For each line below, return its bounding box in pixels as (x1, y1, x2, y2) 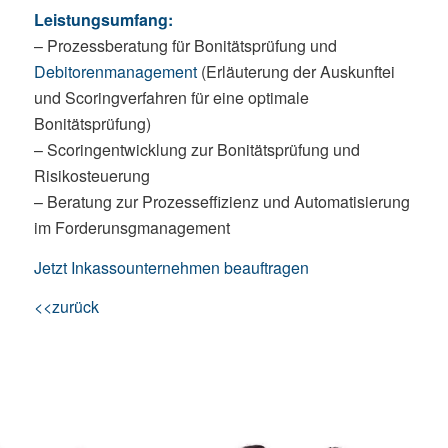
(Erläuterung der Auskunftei (196, 60, 395, 84)
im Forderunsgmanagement (33, 216, 230, 240)
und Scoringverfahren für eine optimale (33, 86, 309, 110)
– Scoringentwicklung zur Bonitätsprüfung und (33, 138, 360, 162)
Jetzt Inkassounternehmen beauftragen (33, 255, 309, 279)
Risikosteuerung (33, 164, 150, 188)
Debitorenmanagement (33, 60, 197, 84)
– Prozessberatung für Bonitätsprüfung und (33, 34, 337, 58)
